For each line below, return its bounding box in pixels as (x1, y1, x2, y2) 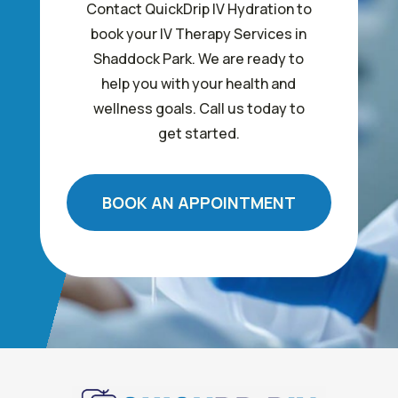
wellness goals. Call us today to (92, 99, 305, 118)
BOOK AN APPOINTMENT (101, 192, 296, 213)
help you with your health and (101, 74, 297, 93)
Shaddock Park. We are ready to (93, 49, 305, 68)
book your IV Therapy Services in (91, 24, 307, 44)
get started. (157, 123, 240, 143)
